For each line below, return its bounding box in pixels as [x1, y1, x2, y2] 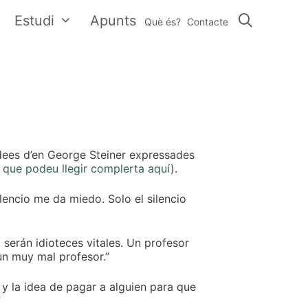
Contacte [187, 16, 229, 27]
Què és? [144, 16, 181, 27]
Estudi [14, 12, 55, 29]
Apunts [90, 12, 137, 29]
